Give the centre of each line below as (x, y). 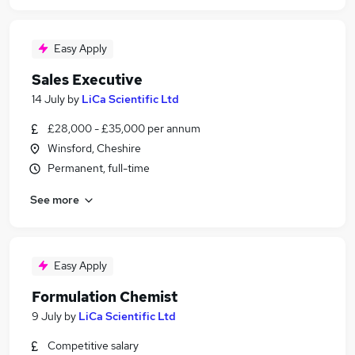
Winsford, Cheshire (94, 148)
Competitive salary (93, 345)
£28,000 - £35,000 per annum (124, 128)
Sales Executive (87, 80)
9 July (47, 316)
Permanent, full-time (99, 168)
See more (55, 199)
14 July (48, 99)
